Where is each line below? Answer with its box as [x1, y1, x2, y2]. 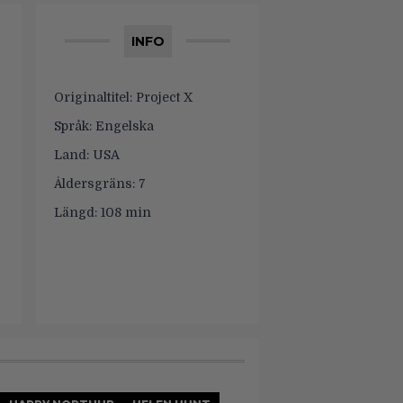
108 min [97, 205, 151, 219]
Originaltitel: [54, 90, 132, 104]
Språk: [54, 119, 92, 133]
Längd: [54, 205, 97, 219]
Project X [132, 90, 193, 104]
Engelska [92, 119, 154, 133]
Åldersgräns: [54, 176, 135, 191]
